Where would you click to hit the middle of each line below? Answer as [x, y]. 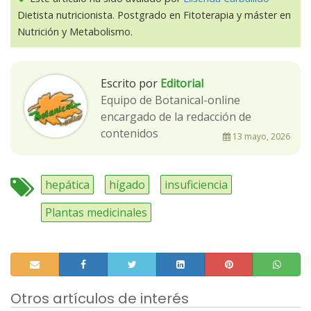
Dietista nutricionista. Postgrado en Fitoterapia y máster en [154, 15]
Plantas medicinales [96, 213]
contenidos [129, 134]
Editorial [182, 84]
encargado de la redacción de [176, 117]
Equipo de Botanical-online [170, 100]
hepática [67, 185]
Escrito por [129, 84]
